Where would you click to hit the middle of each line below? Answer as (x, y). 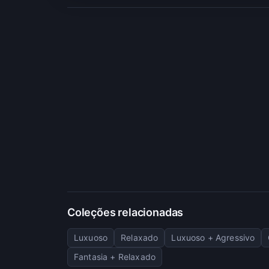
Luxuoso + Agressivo (213, 237)
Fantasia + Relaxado (115, 256)
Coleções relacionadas (125, 212)
